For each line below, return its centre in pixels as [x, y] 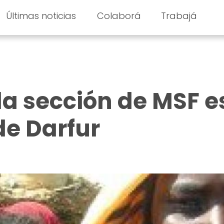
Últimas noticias [41, 16]
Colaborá [119, 16]
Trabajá [179, 16]
